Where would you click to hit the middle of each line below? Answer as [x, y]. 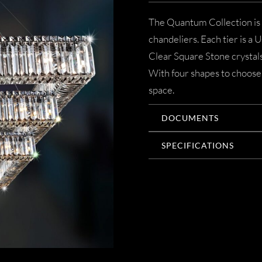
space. [161, 90]
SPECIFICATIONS [198, 146]
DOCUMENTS [190, 118]
